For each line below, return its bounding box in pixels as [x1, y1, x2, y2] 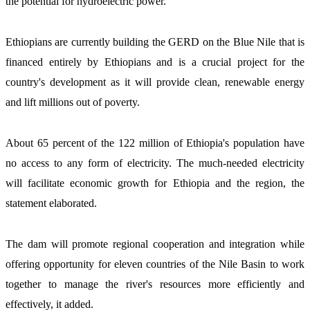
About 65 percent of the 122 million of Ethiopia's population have [6, 137, 304, 149]
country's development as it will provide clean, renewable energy [6, 76, 304, 89]
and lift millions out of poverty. [6, 96, 143, 109]
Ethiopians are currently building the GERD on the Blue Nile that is [6, 36, 304, 48]
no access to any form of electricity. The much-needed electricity [6, 157, 304, 170]
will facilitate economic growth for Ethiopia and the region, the [6, 177, 304, 190]
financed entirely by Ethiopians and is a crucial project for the [6, 56, 304, 69]
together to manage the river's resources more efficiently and [6, 278, 304, 291]
